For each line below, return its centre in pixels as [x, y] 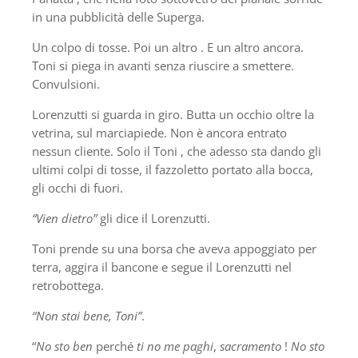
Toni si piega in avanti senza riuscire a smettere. [163, 65]
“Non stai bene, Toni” [87, 315]
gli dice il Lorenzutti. [155, 218]
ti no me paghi [175, 346]
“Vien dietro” [66, 218]
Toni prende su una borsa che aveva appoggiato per [174, 248]
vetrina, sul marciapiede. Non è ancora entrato [159, 132]
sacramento [251, 346]
